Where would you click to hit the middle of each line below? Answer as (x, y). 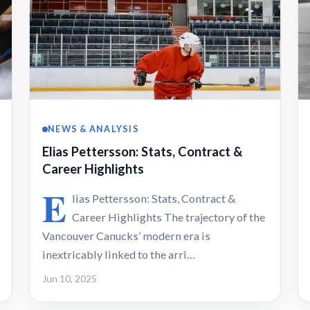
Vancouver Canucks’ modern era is (126, 236)
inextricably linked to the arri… (119, 255)
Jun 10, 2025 (70, 279)
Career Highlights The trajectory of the (168, 217)
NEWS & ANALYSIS (94, 129)
